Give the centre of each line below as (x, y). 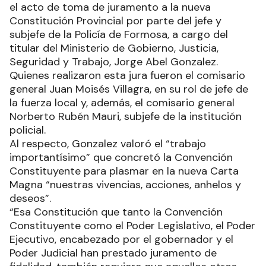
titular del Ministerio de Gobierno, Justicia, (114, 48)
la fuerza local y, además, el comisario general (122, 103)
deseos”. (30, 199)
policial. (28, 130)
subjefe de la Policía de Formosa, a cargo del (119, 35)
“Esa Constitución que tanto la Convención (116, 212)
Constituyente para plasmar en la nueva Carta (124, 171)
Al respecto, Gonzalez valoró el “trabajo (108, 144)
